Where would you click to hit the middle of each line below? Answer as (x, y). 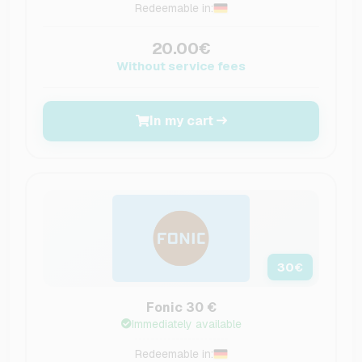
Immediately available (186, 324)
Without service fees (181, 65)
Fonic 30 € (181, 307)
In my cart (181, 120)
